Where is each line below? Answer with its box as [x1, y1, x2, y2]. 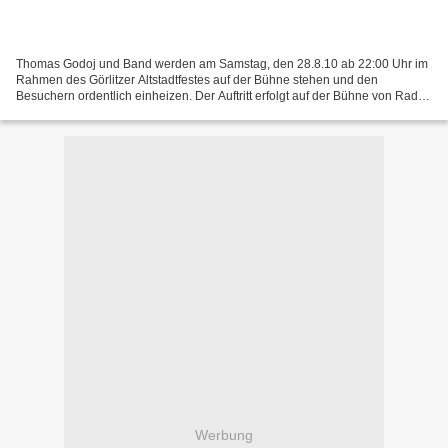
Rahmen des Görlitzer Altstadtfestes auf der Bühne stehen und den [16, 72, 378, 87]
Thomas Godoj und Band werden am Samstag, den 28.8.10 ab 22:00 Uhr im [16, 56, 428, 71]
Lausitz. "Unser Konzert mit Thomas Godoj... [16, 104, 254, 119]
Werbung [195, 427, 253, 444]
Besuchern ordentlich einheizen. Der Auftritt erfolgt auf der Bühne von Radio [16, 88, 428, 103]
